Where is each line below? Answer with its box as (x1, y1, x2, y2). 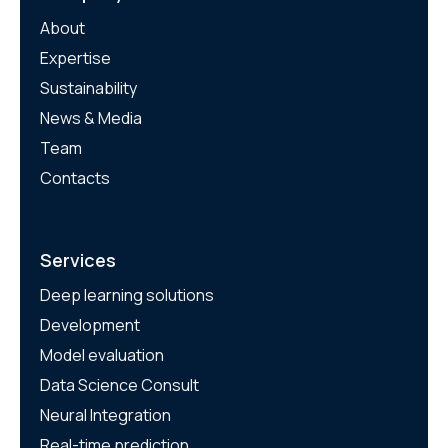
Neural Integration (40, 403, 171, 426)
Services (40, 247, 116, 272)
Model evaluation (40, 343, 164, 366)
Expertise (40, 46, 111, 69)
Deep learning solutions (40, 283, 214, 306)
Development (40, 313, 140, 336)
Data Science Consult (40, 373, 199, 396)
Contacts (40, 166, 110, 189)
